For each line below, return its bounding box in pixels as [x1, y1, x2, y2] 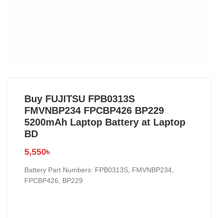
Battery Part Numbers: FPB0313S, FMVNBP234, [24, 166, 174, 174]
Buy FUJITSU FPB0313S [24, 93, 135, 104]
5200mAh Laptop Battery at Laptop [24, 117, 185, 127]
